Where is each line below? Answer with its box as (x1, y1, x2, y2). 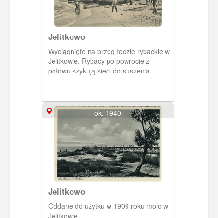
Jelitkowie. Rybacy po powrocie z (48, 56, 149, 66)
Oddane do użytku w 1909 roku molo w (48, 201, 168, 211)
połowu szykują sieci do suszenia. (48, 66, 152, 76)
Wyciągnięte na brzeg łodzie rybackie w (48, 46, 170, 56)
